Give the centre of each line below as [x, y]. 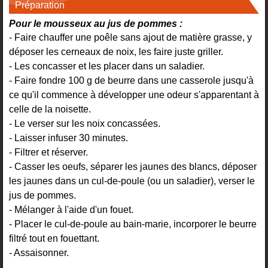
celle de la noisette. [50, 109]
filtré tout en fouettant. [54, 239]
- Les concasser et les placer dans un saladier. [107, 66]
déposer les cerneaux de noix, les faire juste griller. [116, 52]
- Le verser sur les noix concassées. [85, 124]
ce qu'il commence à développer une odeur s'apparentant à [134, 95]
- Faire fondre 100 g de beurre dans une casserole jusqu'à [131, 81]
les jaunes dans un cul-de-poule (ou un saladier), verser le [132, 181]
